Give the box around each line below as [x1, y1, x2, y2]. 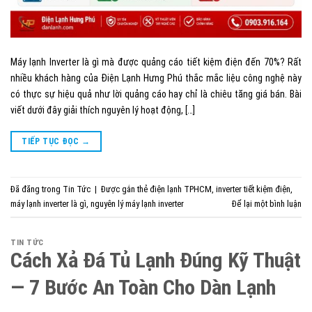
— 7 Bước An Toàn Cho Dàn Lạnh [10, 274, 276, 299]
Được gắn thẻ [101, 184, 150, 195]
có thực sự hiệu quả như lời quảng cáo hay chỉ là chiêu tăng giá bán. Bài [10, 88, 302, 100]
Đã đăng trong [10, 184, 63, 195]
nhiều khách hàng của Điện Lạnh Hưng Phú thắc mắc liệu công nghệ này [10, 72, 302, 84]
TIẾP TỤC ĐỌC [22, 136, 82, 146]
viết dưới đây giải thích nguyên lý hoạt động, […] [10, 104, 195, 116]
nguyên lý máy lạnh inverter [91, 198, 184, 210]
